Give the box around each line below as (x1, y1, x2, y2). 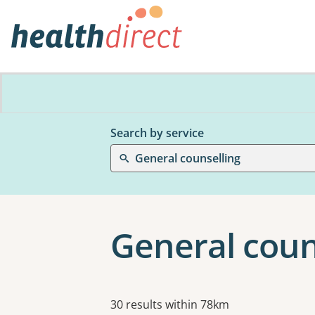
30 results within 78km (110, 297, 229, 312)
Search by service (110, 125, 204, 141)
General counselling (135, 150, 240, 166)
